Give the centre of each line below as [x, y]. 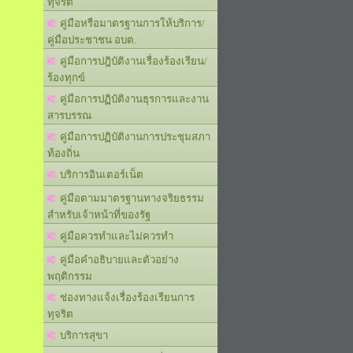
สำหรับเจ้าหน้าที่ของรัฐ [99, 215]
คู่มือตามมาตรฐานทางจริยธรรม [130, 198]
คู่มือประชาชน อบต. [92, 40]
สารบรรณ [69, 115]
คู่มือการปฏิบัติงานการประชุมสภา [133, 137]
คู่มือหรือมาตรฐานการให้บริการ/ [130, 23]
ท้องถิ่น [63, 153]
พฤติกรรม [70, 276]
